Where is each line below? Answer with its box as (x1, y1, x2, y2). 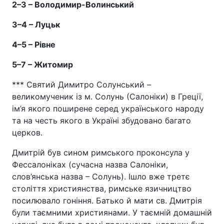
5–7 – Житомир (12, 59, 73, 69)
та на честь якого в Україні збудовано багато (12, 115, 191, 125)
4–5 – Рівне (12, 39, 55, 49)
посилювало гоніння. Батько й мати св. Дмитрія (12, 195, 202, 205)
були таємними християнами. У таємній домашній (12, 207, 212, 217)
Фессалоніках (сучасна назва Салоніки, (12, 159, 168, 169)
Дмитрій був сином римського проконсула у (12, 147, 189, 157)
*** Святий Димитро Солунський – (12, 79, 151, 89)
